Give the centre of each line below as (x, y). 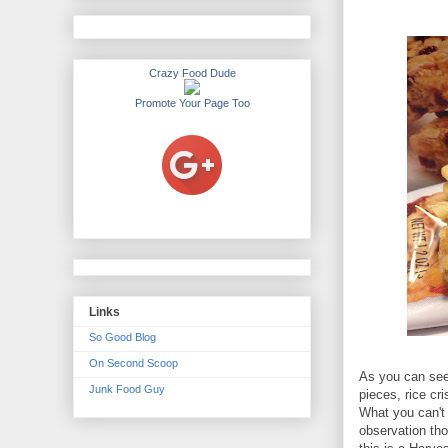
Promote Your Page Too (192, 103)
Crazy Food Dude (192, 73)
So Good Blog (122, 337)
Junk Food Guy (127, 389)
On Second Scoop (133, 363)
